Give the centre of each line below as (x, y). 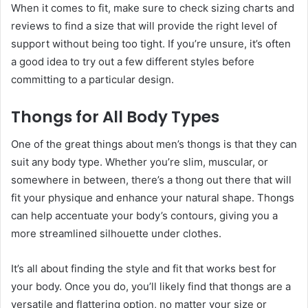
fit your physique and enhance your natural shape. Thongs (153, 198)
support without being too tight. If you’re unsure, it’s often (151, 43)
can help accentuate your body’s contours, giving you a (144, 216)
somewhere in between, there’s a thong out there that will (151, 180)
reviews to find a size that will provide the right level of (144, 25)
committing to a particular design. (92, 79)
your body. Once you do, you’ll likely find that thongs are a (151, 287)
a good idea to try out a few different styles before (133, 61)
